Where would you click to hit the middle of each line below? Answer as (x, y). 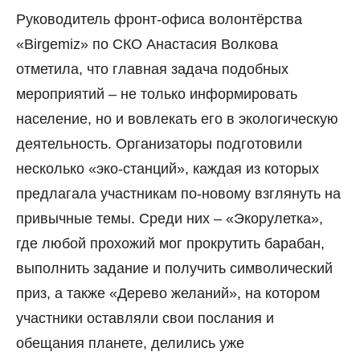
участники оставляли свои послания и (145, 319)
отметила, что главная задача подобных (152, 70)
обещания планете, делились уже (130, 344)
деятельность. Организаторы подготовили (159, 144)
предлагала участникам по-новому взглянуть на (178, 194)
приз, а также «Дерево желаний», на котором (168, 294)
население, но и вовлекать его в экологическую (177, 119)
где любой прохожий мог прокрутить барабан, (170, 244)
